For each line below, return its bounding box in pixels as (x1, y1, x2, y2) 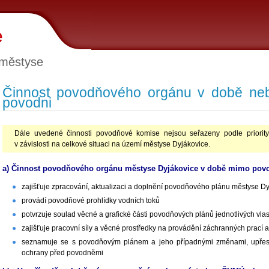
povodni (2, 95, 52, 111)
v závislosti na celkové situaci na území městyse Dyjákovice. (14, 140, 210, 149)
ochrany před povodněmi (22, 249, 103, 258)
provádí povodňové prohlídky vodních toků (22, 196, 160, 205)
